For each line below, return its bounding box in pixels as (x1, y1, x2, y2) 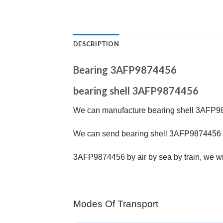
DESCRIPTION (73, 40, 119, 48)
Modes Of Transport (73, 198, 158, 209)
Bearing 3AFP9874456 (73, 64, 177, 76)
